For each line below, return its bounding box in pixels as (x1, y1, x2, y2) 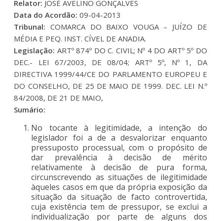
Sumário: (14, 104, 46, 114)
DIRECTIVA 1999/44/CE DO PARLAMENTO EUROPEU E (14, 69, 207, 79)
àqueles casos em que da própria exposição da (31, 181, 207, 192)
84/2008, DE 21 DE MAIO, (14, 92, 104, 103)
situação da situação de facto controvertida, (31, 191, 207, 202)
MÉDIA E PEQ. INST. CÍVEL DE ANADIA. (14, 33, 147, 43)
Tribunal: (14, 21, 46, 32)
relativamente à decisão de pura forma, (31, 161, 207, 173)
